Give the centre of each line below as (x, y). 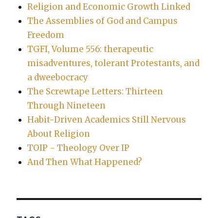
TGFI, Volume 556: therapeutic (90, 49)
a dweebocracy (57, 77)
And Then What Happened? (84, 162)
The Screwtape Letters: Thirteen (95, 91)
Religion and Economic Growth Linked (109, 7)
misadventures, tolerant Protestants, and (113, 63)
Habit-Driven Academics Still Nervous (106, 119)
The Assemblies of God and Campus (102, 21)
